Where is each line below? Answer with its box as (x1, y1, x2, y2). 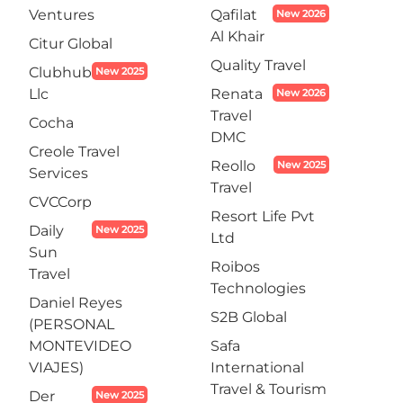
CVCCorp (29, 193, 92, 210)
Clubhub (29, 64, 92, 81)
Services (29, 165, 88, 182)
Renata (210, 85, 263, 103)
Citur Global (29, 35, 112, 52)
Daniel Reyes (29, 294, 122, 311)
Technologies (210, 280, 306, 297)
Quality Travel (210, 57, 306, 74)
